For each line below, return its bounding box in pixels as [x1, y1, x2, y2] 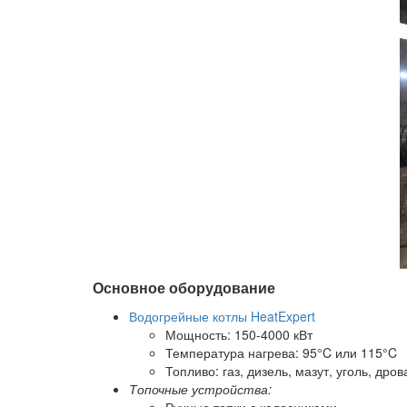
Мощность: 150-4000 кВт [165, 325, 313, 343]
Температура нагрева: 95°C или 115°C [165, 343, 397, 362]
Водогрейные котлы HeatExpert [129, 307, 315, 325]
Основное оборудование [93, 277, 275, 298]
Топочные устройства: [129, 380, 272, 398]
